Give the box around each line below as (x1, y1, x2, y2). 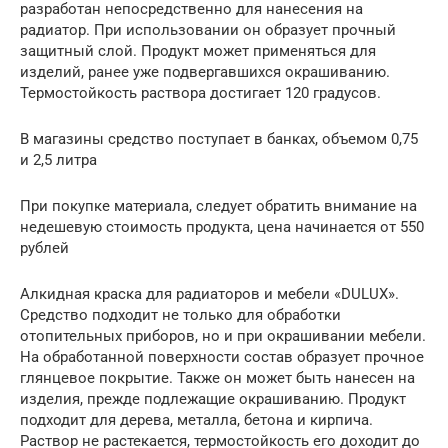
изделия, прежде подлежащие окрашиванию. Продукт (20, 389, 406, 408)
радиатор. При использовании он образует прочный (20, 20, 396, 39)
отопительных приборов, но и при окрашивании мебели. (20, 326, 426, 345)
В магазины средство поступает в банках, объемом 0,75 (20, 129, 418, 148)
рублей (20, 238, 69, 257)
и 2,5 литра (20, 150, 97, 169)
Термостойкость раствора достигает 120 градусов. (20, 83, 381, 102)
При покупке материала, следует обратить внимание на (20, 196, 417, 215)
